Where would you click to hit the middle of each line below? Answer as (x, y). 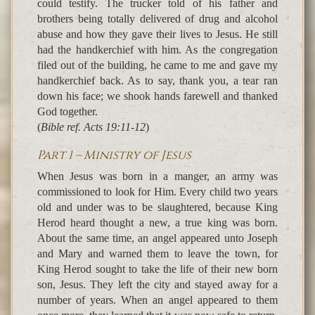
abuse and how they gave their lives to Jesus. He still (157, 34)
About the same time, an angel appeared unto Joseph (157, 238)
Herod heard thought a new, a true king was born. (157, 223)
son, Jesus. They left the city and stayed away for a (157, 285)
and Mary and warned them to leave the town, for (157, 254)
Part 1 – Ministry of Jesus (114, 155)
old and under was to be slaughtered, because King (157, 207)
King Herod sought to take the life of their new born (157, 269)
